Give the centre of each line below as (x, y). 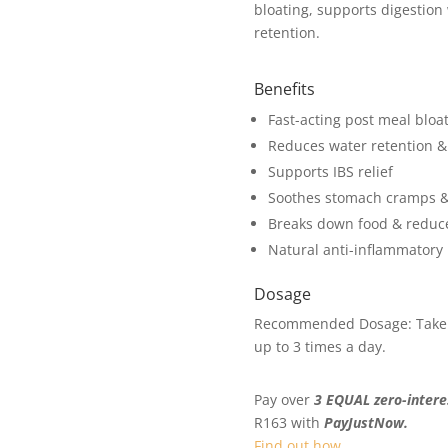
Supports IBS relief (330, 172)
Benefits (284, 89)
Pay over (283, 399)
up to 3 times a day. (319, 347)
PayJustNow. (365, 422)
